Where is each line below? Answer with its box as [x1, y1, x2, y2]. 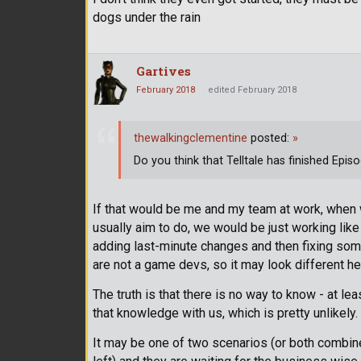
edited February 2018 [208, 85, 297, 96]
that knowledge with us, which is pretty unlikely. [93, 305, 358, 322]
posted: [247, 131, 293, 145]
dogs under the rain [93, 10, 201, 26]
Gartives [136, 63, 191, 80]
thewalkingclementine [134, 131, 247, 145]
